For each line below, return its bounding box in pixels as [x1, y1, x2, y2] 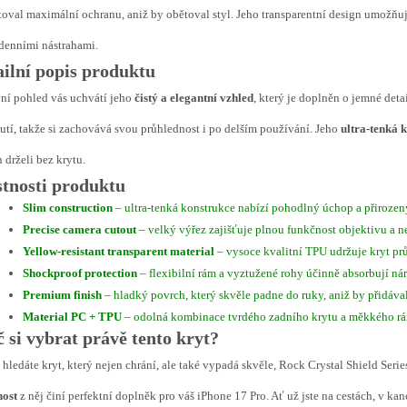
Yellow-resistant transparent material [23, 244, 214, 258]
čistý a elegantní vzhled [134, 91, 253, 104]
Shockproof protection [23, 266, 137, 280]
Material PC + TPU [23, 310, 122, 323]
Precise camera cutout [23, 223, 136, 236]
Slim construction [23, 201, 113, 214]
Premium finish [23, 288, 102, 302]
